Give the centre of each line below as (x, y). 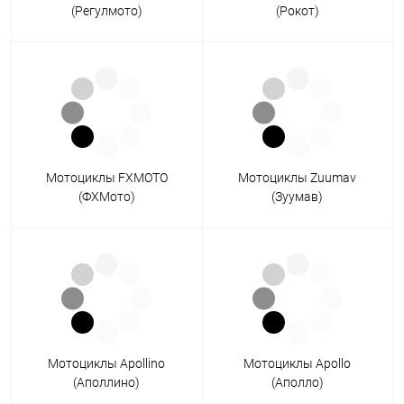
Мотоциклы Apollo (298, 364)
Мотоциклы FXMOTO (106, 178)
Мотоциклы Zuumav (298, 178)
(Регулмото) (106, 11)
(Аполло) (297, 383)
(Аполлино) (107, 383)
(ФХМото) (106, 197)
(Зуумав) (298, 197)
